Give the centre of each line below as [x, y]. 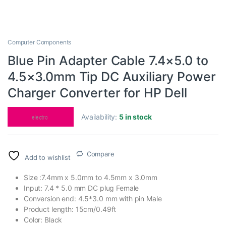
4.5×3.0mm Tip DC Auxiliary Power [112, 76]
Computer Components [40, 42]
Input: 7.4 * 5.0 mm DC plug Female [81, 188]
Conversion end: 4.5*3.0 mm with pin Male [93, 198]
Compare [100, 154]
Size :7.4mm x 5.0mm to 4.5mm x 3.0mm [91, 177]
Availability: [100, 117]
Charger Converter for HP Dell [97, 93]
